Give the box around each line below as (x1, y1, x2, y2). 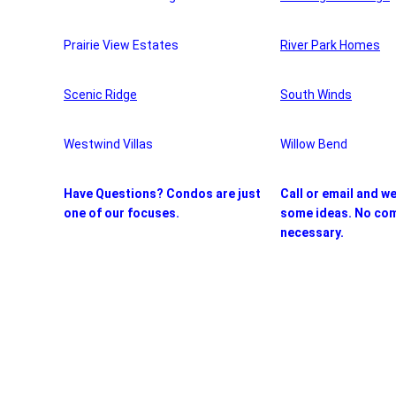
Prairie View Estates (64, 38, 179, 53)
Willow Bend (280, 137, 347, 152)
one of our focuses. (64, 206, 179, 221)
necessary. (280, 225, 344, 240)
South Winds (280, 88, 352, 103)
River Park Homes (280, 38, 380, 53)
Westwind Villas (64, 137, 153, 152)
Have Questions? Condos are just (64, 187, 261, 202)
